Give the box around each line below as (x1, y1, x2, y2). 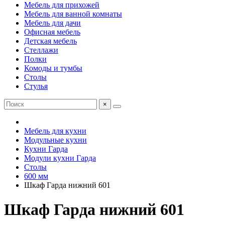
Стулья (24, 82, 48, 90)
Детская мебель (24, 37, 77, 45)
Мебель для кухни (24, 127, 86, 135)
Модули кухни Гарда (24, 154, 96, 162)
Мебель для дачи (24, 19, 81, 27)
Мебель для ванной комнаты (24, 10, 122, 18)
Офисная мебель (24, 28, 80, 36)
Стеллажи (24, 46, 58, 54)
